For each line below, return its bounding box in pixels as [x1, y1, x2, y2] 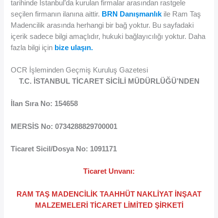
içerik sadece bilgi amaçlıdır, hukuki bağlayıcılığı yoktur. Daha [11, 32, 206, 40]
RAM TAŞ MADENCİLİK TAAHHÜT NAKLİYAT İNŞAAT [17, 190, 201, 198]
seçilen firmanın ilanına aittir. [11, 10, 102, 18]
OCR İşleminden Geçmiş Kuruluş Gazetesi [11, 66, 148, 74]
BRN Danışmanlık [102, 10, 162, 18]
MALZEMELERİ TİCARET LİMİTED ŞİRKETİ [35, 201, 183, 209]
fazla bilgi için [11, 43, 53, 52]
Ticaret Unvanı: [83, 167, 135, 176]
